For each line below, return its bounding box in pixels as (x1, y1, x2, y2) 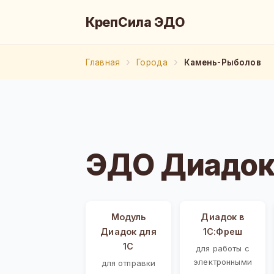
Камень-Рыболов (184, 57, 261, 67)
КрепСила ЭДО (86, 14, 185, 30)
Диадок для (100, 226, 157, 237)
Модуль (111, 211, 146, 222)
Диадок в (201, 211, 245, 222)
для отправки (101, 257, 156, 268)
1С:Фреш (202, 226, 243, 237)
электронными (193, 256, 252, 267)
